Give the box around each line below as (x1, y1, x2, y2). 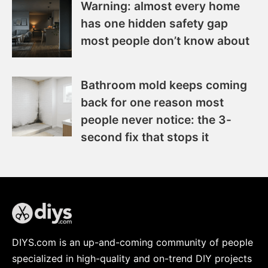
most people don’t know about (81, 33, 249, 48)
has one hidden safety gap (81, 16, 228, 31)
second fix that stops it (81, 129, 209, 144)
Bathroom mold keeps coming (81, 77, 247, 92)
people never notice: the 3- (81, 112, 232, 127)
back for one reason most (81, 95, 224, 109)
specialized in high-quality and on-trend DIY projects (12, 252, 252, 264)
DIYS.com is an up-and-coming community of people (12, 236, 253, 248)
